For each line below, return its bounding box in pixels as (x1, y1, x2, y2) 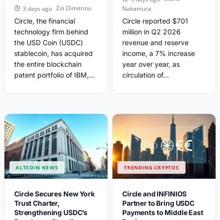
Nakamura (122, 4, 151, 13)
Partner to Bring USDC (122, 198, 195, 207)
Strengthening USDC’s (14, 208, 88, 217)
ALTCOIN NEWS (16, 164, 58, 171)
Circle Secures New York (14, 189, 95, 198)
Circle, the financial (14, 16, 75, 25)
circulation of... (122, 70, 169, 79)
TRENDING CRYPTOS (124, 164, 179, 171)
